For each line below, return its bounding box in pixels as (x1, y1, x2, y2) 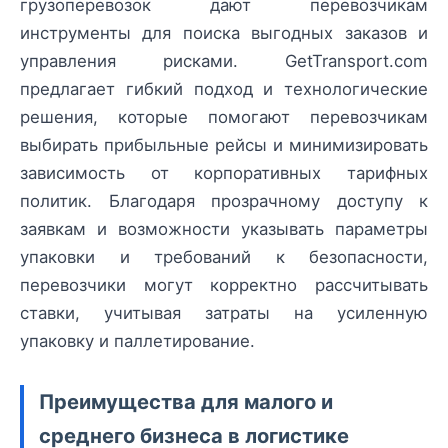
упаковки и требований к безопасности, (20, 246, 428, 267)
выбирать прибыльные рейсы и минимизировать (20, 134, 428, 155)
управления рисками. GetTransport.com (20, 50, 428, 71)
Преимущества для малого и (39, 389, 333, 414)
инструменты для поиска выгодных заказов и (20, 22, 428, 43)
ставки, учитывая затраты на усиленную (20, 302, 428, 323)
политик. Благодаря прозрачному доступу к (20, 190, 428, 211)
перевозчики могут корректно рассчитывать (20, 274, 428, 295)
